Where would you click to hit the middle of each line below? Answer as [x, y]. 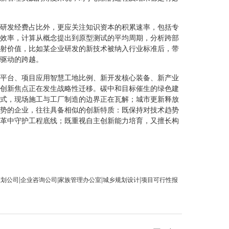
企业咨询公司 [39, 180]
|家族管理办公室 [79, 180]
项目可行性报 [159, 180]
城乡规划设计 [121, 180]
